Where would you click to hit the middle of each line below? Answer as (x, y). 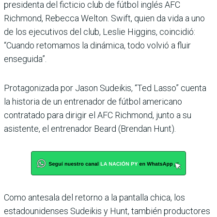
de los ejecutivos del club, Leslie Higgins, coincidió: (100, 31)
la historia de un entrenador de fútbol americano (93, 101)
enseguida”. (25, 59)
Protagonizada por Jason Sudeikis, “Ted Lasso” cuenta (105, 88)
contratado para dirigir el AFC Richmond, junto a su (98, 115)
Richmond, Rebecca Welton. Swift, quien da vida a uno (104, 18)
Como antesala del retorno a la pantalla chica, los (94, 197)
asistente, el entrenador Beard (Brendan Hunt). (90, 128)
